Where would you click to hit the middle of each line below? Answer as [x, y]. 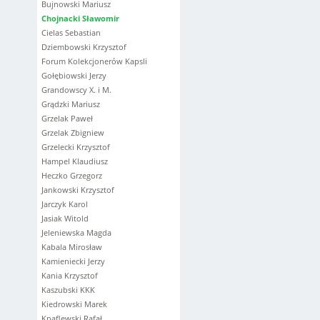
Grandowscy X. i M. [76, 90]
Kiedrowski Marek [74, 304]
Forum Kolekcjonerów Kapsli [94, 61]
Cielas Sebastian [71, 32]
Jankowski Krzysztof [78, 190]
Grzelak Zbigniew [73, 132]
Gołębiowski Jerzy [74, 75]
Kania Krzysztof [70, 275]
